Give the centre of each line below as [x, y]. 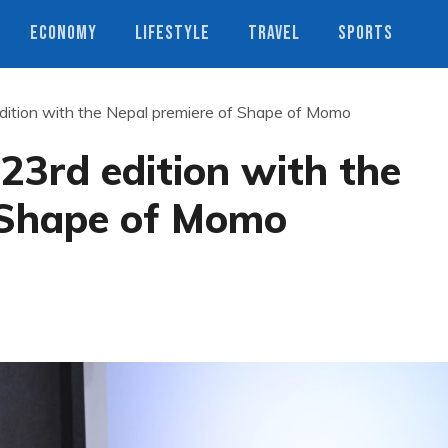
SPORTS [365, 33]
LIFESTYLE [172, 33]
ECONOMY [63, 33]
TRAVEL [274, 33]
